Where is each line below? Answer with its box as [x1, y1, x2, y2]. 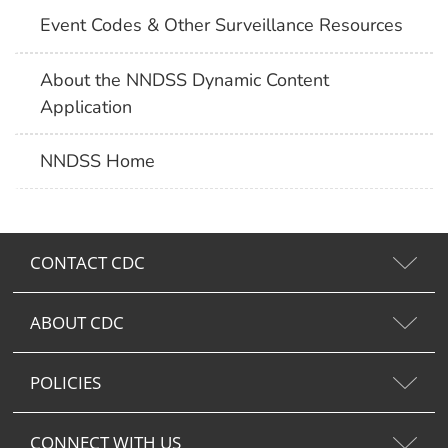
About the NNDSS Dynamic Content [40, 67, 330, 92]
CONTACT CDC [30, 250, 145, 274]
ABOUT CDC [30, 310, 124, 334]
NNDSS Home [40, 149, 156, 174]
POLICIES [30, 370, 101, 394]
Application [40, 94, 133, 119]
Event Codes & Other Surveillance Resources [40, 13, 404, 38]
